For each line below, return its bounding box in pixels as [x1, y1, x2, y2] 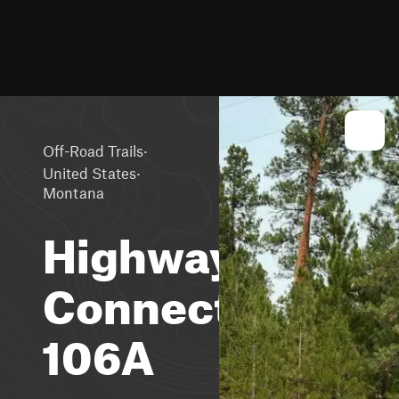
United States [43, 163, 136, 182]
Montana [43, 183, 104, 201]
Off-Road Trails [43, 141, 143, 159]
